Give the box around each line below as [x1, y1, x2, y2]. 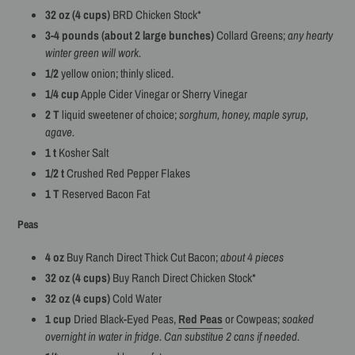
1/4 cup [45, 85, 79, 102]
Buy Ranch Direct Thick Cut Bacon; [67, 248, 220, 265]
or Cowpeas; [223, 310, 282, 327]
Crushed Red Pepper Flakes [64, 164, 190, 181]
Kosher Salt [56, 143, 109, 161]
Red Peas [178, 310, 223, 327]
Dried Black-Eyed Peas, [74, 310, 178, 327]
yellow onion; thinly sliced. [61, 64, 174, 82]
